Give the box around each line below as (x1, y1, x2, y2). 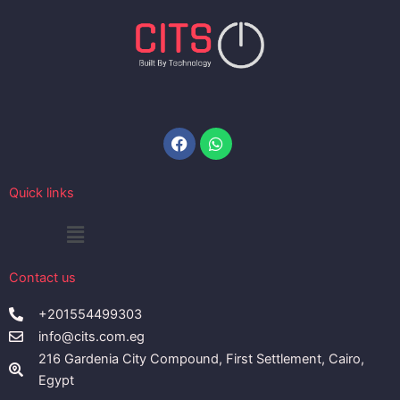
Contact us (9, 270, 76, 286)
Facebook (178, 124, 254, 144)
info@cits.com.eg (38, 329, 145, 345)
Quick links (9, 184, 74, 201)
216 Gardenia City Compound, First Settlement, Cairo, (38, 351, 364, 367)
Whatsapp (214, 124, 292, 144)
